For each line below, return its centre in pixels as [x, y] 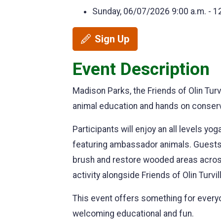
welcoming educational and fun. [133, 214]
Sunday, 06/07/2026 [131, 11]
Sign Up [112, 39]
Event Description [141, 69]
